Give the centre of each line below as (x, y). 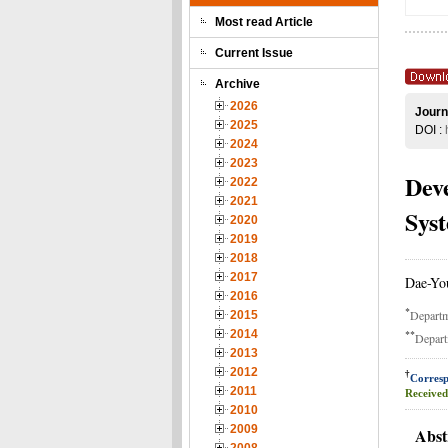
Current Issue (254, 53)
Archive (237, 84)
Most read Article (264, 22)
